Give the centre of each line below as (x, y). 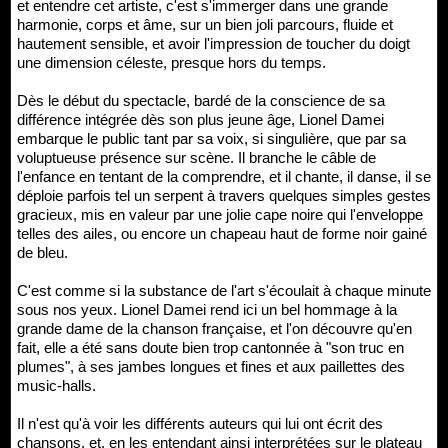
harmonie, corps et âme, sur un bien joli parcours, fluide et (205, 25)
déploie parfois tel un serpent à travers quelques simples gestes (224, 196)
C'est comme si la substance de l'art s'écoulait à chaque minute (224, 291)
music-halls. (56, 386)
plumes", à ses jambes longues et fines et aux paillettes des (211, 367)
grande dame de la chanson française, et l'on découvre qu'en (214, 329)
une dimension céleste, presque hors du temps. (171, 63)
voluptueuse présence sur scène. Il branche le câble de (196, 158)
